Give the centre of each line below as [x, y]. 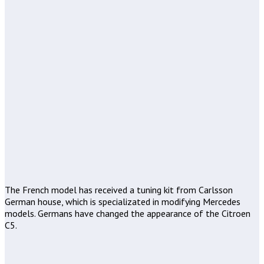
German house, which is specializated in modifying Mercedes [123, 202]
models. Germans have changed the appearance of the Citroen [128, 214]
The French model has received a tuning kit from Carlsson [119, 190]
